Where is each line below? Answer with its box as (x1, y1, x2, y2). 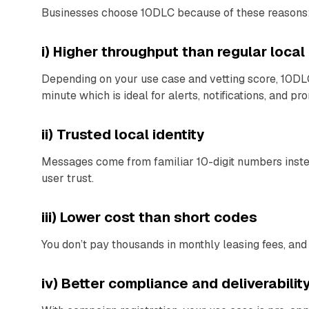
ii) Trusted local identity (41, 125, 205, 143)
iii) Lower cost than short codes (41, 208, 257, 226)
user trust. (41, 170, 94, 186)
